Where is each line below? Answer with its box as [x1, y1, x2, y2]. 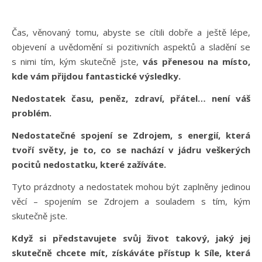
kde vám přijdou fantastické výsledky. [12, 70, 183, 82]
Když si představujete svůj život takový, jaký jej [12, 232, 250, 244]
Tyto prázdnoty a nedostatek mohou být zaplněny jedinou [12, 180, 250, 192]
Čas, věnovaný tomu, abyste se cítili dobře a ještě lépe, [12, 26, 250, 38]
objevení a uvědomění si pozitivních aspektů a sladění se [12, 40, 250, 53]
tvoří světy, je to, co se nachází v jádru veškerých [12, 143, 250, 156]
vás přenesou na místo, [142, 55, 251, 67]
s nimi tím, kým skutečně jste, [12, 55, 143, 67]
